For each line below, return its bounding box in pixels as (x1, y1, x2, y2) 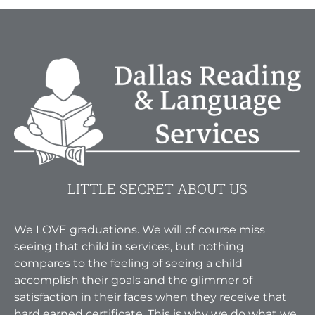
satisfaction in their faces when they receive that (14, 290, 287, 304)
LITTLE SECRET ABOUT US (67, 179, 247, 198)
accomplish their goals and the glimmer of (14, 273, 252, 287)
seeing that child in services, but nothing (14, 239, 244, 253)
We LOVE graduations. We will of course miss (14, 222, 265, 236)
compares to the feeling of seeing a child (14, 256, 243, 270)
